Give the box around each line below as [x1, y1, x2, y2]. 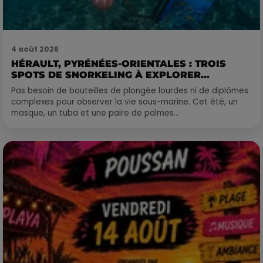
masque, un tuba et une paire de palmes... [11, 107, 179, 119]
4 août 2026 [11, 44, 59, 55]
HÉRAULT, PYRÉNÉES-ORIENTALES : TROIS [11, 58, 226, 70]
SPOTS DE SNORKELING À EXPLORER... [11, 69, 210, 81]
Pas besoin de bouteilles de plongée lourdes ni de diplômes [11, 85, 248, 97]
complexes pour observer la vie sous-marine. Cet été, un [11, 96, 238, 108]
